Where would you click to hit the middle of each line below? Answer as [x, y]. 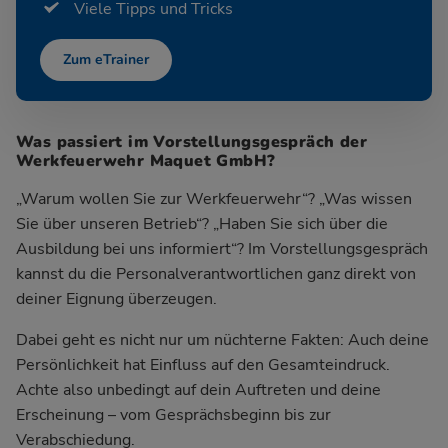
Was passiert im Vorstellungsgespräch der [191, 141]
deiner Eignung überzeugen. [116, 298]
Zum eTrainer [106, 60]
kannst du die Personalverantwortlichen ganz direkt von [216, 273]
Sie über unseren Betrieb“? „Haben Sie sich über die [202, 223]
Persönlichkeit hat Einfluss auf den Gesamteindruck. [203, 364]
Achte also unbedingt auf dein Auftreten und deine [198, 389]
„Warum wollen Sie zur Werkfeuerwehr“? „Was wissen [214, 198]
